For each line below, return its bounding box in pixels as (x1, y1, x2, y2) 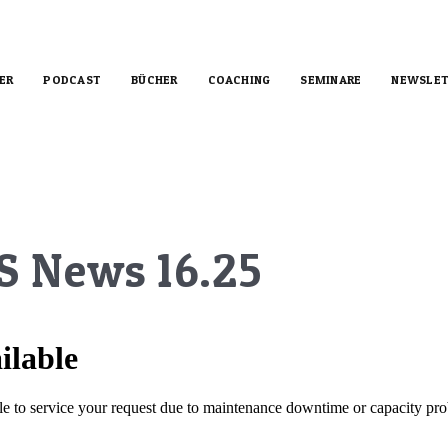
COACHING (207, 72, 271, 87)
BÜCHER (131, 72, 178, 87)
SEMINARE (300, 72, 362, 87)
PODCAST (43, 72, 102, 87)
